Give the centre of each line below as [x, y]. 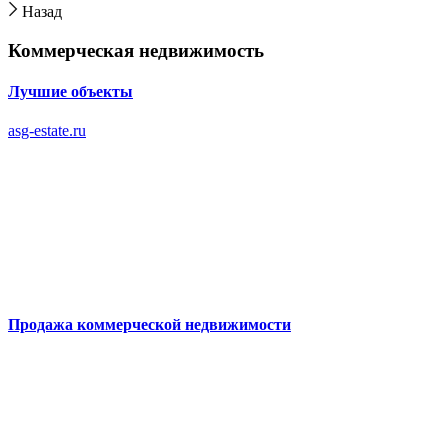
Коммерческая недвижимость [136, 50]
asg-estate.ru [47, 131]
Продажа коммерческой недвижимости [149, 324]
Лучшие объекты [70, 91]
